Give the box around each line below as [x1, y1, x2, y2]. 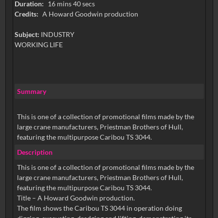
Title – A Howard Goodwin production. [17, 194, 135, 202]
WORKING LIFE [14, 40, 63, 49]
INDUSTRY [40, 30, 74, 39]
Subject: [14, 30, 41, 39]
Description [17, 147, 53, 156]
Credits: [14, 10, 40, 18]
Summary [17, 87, 46, 95]
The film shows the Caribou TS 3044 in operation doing [17, 204, 182, 213]
